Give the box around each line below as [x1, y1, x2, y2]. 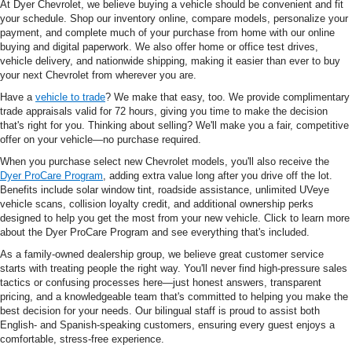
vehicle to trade [35, 91, 105, 104]
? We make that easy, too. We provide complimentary [105, 91, 350, 104]
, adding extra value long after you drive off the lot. [103, 170, 332, 182]
